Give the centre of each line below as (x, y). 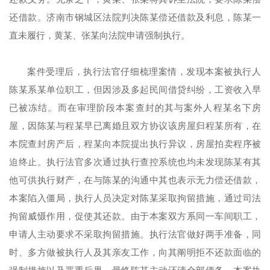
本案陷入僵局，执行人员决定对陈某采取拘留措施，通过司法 (135, 198)
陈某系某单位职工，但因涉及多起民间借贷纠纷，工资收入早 (135, 90)
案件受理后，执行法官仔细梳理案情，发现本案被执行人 (144, 72)
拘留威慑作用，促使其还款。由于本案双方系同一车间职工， (135, 216)
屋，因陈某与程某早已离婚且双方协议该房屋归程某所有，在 (135, 126)
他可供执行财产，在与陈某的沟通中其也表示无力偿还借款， (135, 180)
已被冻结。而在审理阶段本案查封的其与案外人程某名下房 (135, 108)
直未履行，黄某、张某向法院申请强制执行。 (99, 36)
